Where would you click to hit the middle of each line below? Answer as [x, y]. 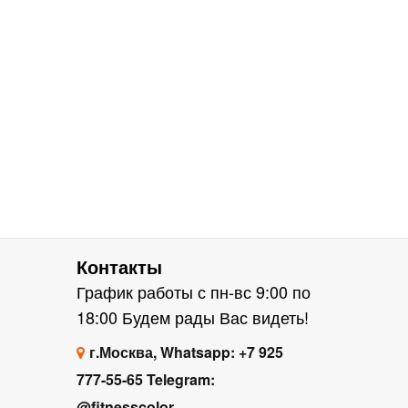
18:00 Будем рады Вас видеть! [192, 317]
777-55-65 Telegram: [145, 379]
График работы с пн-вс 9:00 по [193, 291]
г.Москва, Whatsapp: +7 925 [186, 352]
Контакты [119, 266]
